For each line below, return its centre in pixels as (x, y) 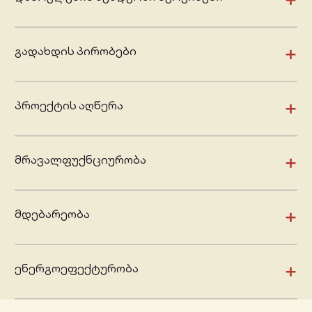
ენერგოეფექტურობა (77, 268)
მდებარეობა (52, 214)
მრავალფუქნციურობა (80, 159)
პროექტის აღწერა (69, 105)
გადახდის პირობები (76, 51)
